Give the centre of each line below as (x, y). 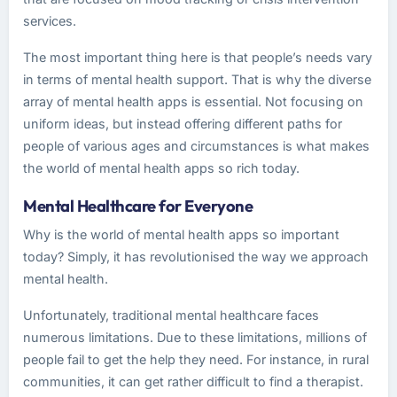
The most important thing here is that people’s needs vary (198, 57)
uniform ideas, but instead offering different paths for (183, 124)
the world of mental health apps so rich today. (161, 168)
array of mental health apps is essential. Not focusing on (193, 101)
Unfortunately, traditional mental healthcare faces (171, 315)
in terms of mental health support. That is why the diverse (197, 79)
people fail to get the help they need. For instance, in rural (196, 359)
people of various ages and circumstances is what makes (196, 146)
